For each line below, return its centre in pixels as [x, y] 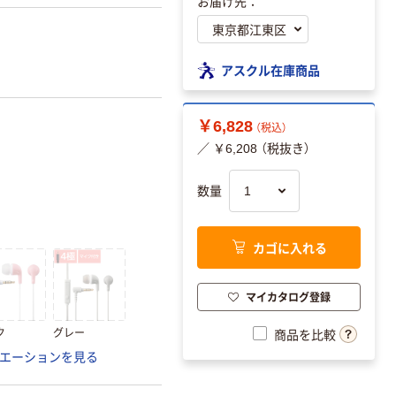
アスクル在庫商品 [270, 69]
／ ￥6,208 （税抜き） [254, 149]
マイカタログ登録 [288, 296]
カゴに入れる [289, 247]
